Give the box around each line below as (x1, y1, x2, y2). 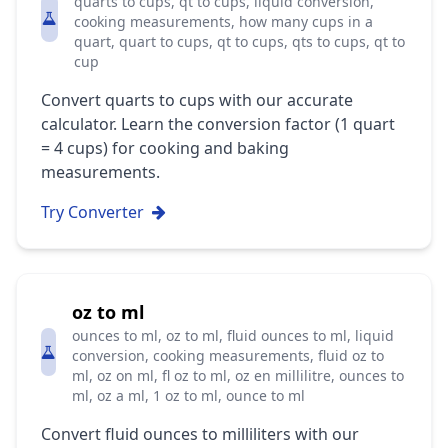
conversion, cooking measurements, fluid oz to (72, 346, 384, 365)
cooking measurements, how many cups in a (73, 12, 373, 31)
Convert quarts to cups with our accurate (41, 89, 353, 111)
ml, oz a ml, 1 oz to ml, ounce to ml (72, 386, 305, 405)
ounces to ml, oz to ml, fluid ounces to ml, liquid (72, 326, 394, 345)
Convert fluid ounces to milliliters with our (41, 423, 359, 445)
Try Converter (41, 201, 144, 223)
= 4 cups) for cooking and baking (41, 137, 289, 159)
